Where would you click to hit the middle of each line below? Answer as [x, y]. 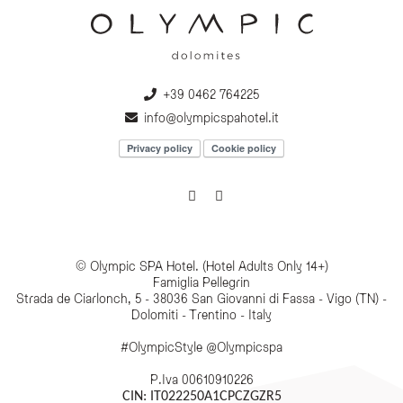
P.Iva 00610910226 [201, 380]
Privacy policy [160, 148]
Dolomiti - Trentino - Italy [201, 315]
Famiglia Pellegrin [201, 282]
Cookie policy [244, 148]
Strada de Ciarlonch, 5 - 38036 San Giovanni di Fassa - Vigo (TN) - [201, 299]
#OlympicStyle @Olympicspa [201, 347]
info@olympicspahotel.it [211, 118]
